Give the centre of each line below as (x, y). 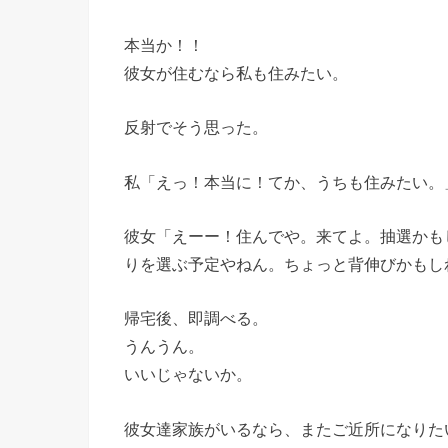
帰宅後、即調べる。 (196, 318)
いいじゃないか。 (188, 374)
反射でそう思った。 (196, 127)
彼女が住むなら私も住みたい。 (236, 72)
